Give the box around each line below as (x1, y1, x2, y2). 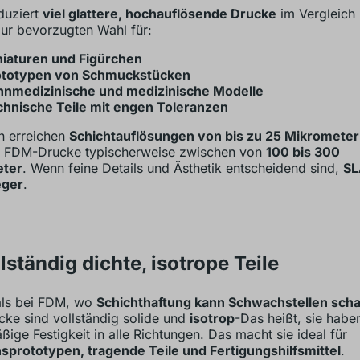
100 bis (265, 143, 314, 160)
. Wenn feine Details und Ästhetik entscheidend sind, (22, 159, 343, 176)
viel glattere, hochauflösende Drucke (42, 5, 276, 22)
